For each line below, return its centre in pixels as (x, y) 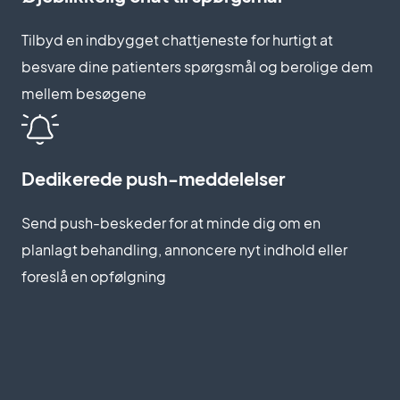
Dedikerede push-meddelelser (153, 179)
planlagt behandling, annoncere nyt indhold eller (184, 250)
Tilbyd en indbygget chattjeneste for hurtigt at (177, 40)
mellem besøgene (84, 94)
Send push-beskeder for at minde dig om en (171, 223)
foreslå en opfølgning (94, 277)
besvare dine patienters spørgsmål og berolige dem (197, 67)
